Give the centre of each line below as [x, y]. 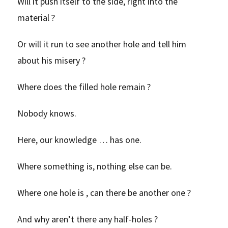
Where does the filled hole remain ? [84, 87]
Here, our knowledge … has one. [80, 139]
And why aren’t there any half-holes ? [88, 219]
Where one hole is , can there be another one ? [104, 192]
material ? [36, 17]
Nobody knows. [47, 113]
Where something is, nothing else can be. [95, 166]
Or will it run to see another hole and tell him [102, 44]
